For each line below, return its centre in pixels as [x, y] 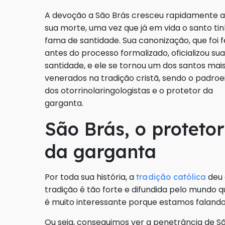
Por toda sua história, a [90, 177]
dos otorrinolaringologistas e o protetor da [129, 91]
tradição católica [171, 177]
